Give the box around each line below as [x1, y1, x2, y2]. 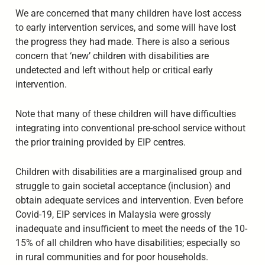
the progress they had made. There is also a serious [15, 36, 230, 48]
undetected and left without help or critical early [15, 64, 213, 76]
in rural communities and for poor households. [15, 251, 208, 263]
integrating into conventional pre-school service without [15, 122, 245, 134]
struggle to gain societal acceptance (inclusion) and [15, 180, 231, 192]
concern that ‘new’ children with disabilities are [15, 50, 209, 62]
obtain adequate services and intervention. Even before [15, 195, 243, 206]
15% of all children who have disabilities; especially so [15, 237, 240, 249]
